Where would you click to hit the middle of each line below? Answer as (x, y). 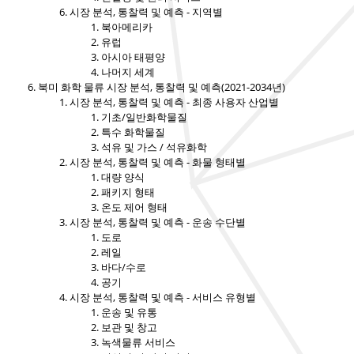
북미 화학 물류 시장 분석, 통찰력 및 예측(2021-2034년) (162, 87)
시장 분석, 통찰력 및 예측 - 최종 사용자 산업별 (174, 102)
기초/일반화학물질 (144, 117)
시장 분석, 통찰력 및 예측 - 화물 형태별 (158, 162)
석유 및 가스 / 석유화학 (154, 147)
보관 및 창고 (129, 328)
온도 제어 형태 (134, 207)
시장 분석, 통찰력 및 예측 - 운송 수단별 (158, 222)
